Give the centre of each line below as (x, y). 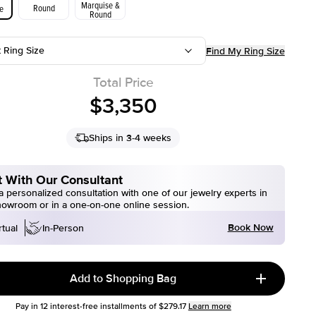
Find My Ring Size (245, 51)
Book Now (250, 227)
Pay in (28, 306)
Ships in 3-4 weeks (130, 138)
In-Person (63, 228)
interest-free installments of (102, 306)
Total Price (123, 83)
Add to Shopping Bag (123, 279)
